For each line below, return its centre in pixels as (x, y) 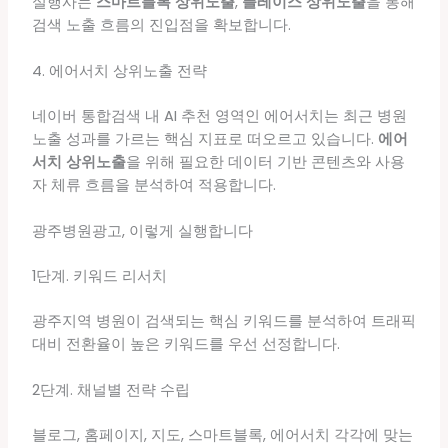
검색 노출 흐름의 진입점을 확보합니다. (161, 24)
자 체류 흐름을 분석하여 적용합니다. (153, 184)
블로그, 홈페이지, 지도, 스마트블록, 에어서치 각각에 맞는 (222, 435)
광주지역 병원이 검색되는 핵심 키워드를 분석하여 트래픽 (223, 321)
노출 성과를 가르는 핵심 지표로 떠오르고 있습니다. (204, 138)
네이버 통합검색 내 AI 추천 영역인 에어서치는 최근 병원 (219, 115)
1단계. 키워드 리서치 (99, 276)
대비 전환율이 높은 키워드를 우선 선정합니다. (185, 344)
